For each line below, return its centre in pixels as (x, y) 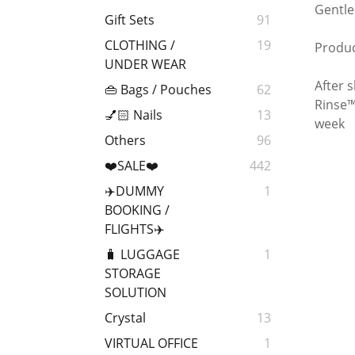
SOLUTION (136, 293)
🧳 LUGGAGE (142, 255)
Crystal (125, 318)
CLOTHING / (140, 46)
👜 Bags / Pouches (158, 90)
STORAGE (133, 274)
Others (125, 141)
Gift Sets (130, 20)
